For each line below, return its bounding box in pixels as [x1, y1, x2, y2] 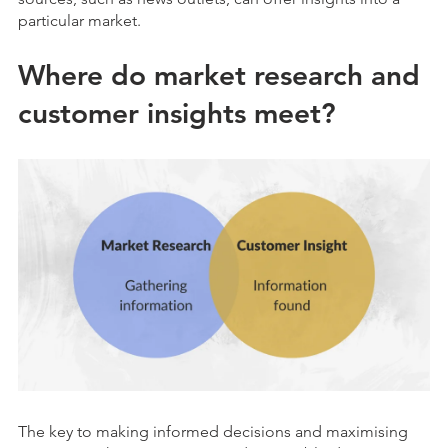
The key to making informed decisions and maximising [18, 421, 408, 441]
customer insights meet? [18, 96, 336, 131]
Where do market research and [18, 58, 420, 93]
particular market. [18, 11, 141, 31]
